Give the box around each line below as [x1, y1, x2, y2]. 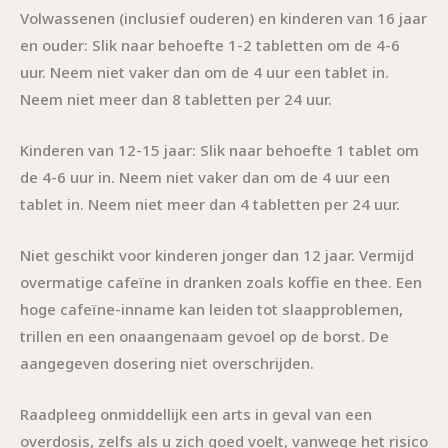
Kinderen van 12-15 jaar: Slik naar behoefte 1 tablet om [20, 139, 419, 160]
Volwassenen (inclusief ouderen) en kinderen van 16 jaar [20, 7, 427, 28]
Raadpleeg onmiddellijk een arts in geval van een [20, 403, 372, 424]
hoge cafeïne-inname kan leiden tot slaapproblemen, [20, 298, 403, 319]
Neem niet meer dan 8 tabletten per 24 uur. [20, 88, 332, 109]
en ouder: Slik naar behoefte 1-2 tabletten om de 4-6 [20, 34, 400, 55]
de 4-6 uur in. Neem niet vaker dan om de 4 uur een [20, 166, 390, 187]
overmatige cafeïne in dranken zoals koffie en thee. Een [20, 271, 422, 292]
